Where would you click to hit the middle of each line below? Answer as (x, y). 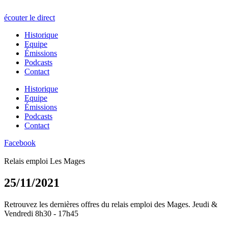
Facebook (20, 143)
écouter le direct (30, 18)
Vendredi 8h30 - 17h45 (41, 213)
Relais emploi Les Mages (45, 161)
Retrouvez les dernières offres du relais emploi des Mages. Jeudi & (111, 204)
